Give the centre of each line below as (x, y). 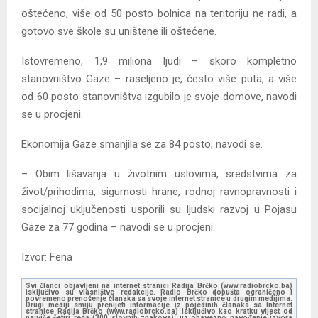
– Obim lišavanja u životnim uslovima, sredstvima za (159, 174)
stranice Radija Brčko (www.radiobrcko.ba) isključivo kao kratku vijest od (159, 312)
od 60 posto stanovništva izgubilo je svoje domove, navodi (159, 97)
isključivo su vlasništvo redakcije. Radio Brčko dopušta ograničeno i (159, 292)
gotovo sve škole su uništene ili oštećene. (119, 32)
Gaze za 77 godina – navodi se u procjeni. (118, 227)
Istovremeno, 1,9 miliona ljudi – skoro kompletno (159, 61)
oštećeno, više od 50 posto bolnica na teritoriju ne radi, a (159, 14)
